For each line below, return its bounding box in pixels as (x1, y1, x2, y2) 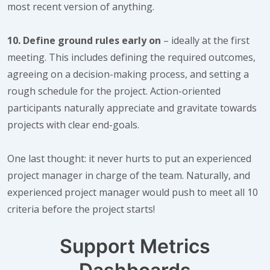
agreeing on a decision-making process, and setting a (7, 67, 249, 81)
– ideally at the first (161, 34, 250, 47)
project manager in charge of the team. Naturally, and (7, 169, 250, 182)
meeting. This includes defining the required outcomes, (7, 51, 256, 64)
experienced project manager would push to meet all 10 (7, 186, 258, 199)
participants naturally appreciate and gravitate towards (7, 101, 257, 115)
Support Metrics (60, 234, 210, 258)
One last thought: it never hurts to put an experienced (7, 152, 251, 165)
